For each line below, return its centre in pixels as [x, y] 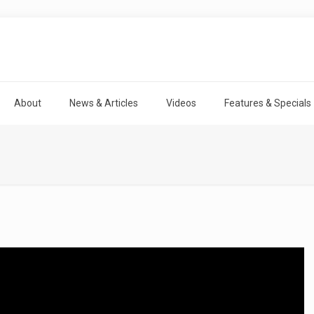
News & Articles [104, 103]
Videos [181, 103]
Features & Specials [268, 103]
